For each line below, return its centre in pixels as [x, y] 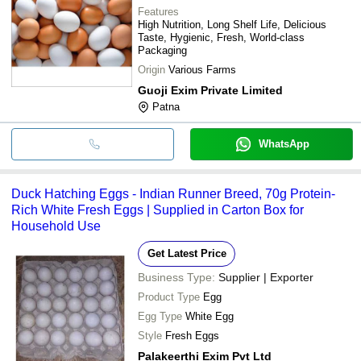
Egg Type [160, 316]
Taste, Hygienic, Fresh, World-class [221, 37]
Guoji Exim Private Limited [210, 90]
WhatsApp [284, 143]
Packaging [162, 50]
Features [158, 11]
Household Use [56, 226]
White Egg [210, 316]
